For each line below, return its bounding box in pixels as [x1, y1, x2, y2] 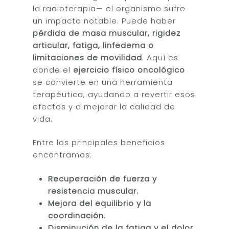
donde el [33, 64, 74, 75]
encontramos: [33, 149, 93, 160]
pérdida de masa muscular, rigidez [33, 27, 181, 38]
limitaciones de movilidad [33, 52, 143, 63]
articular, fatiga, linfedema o [33, 39, 154, 51]
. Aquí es [142, 52, 179, 63]
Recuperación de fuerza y [48, 173, 157, 184]
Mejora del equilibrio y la [48, 197, 152, 209]
